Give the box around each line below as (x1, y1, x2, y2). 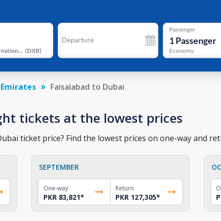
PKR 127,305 (115, 192, 156, 202)
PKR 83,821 (43, 192, 81, 202)
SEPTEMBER (39, 162, 79, 172)
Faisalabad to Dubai (50, 81, 124, 92)
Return (115, 184, 134, 192)
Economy (169, 47, 194, 55)
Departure (61, 36, 94, 44)
